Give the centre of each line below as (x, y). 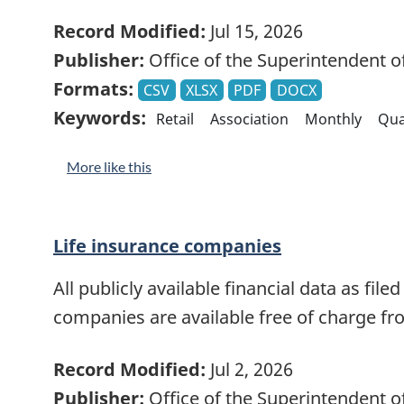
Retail (175, 119)
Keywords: (100, 117)
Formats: (93, 88)
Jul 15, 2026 (254, 31)
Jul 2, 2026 (249, 370)
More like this (109, 166)
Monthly (333, 119)
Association (250, 119)
